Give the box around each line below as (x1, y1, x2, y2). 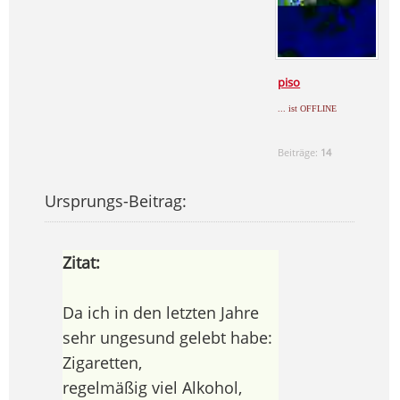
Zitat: (62, 252, 100, 274)
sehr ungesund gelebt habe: (62, 327, 272, 349)
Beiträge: (278, 146, 321, 160)
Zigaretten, (62, 352, 142, 374)
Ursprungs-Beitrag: (44, 190, 187, 212)
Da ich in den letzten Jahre (62, 302, 259, 324)
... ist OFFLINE (278, 104, 337, 114)
